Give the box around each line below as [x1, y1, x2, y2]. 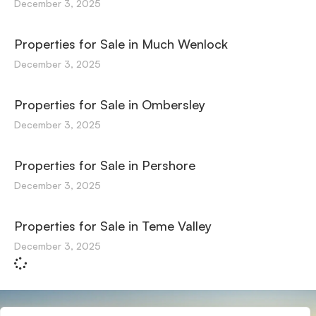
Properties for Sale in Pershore [14, 157, 195, 173]
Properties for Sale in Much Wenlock [14, 36, 228, 51]
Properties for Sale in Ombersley [14, 97, 205, 112]
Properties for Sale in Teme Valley [14, 218, 212, 233]
